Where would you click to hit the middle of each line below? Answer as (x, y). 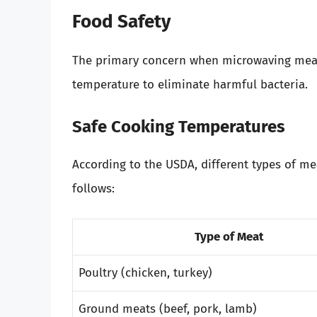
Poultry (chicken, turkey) (145, 273)
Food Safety (121, 22)
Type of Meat (229, 237)
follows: (93, 188)
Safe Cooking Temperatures (179, 126)
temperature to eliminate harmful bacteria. (190, 85)
